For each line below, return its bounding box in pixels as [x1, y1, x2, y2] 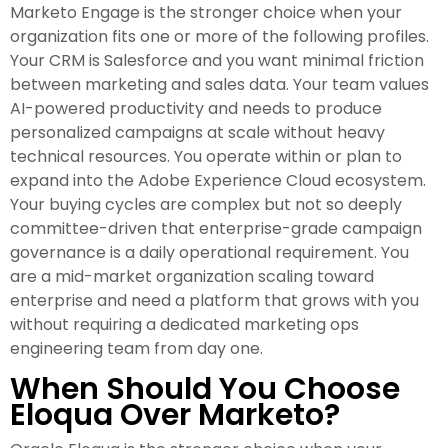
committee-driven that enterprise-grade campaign [10, 217, 422, 241]
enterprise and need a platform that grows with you [10, 289, 419, 313]
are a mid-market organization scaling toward [10, 265, 374, 289]
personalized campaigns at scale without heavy [10, 121, 385, 145]
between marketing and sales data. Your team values [10, 73, 429, 97]
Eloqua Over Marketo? [10, 394, 340, 437]
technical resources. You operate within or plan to [10, 145, 402, 169]
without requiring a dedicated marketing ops [10, 313, 359, 337]
